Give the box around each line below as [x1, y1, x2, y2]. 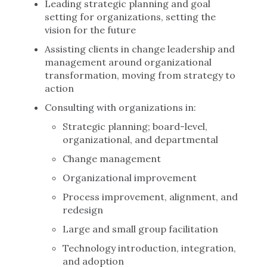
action [45, 82, 74, 94]
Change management [63, 153, 161, 164]
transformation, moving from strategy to [45, 69, 235, 81]
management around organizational [45, 56, 212, 68]
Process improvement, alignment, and [63, 191, 238, 203]
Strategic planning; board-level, [63, 120, 207, 132]
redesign [63, 204, 103, 216]
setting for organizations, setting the [45, 11, 216, 23]
